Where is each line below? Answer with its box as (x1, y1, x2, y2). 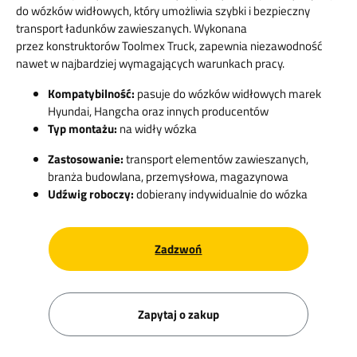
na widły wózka (120, 119, 197, 138)
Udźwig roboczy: (48, 184, 136, 203)
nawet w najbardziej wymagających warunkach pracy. (16, 53, 284, 73)
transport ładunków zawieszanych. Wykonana (16, 18, 247, 37)
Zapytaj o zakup (137, 304, 219, 324)
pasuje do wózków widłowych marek (137, 84, 321, 103)
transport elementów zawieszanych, (126, 149, 308, 168)
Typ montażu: (48, 119, 120, 138)
